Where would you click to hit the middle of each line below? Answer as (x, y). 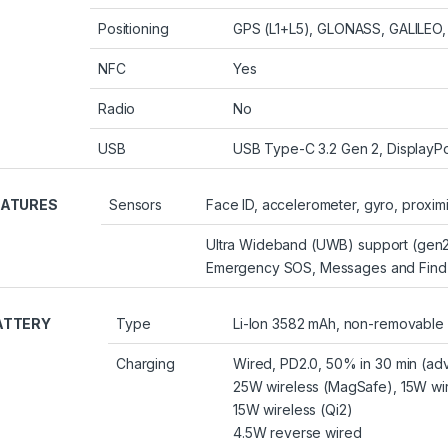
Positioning (133, 29)
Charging (145, 364)
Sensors (136, 205)
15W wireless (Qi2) (293, 410)
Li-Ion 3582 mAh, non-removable (338, 324)
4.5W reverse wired (297, 433)
